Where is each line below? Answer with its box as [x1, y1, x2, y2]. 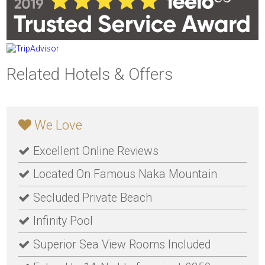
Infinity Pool [30, 214, 93, 228]
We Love [31, 117, 82, 132]
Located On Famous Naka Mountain [30, 167, 217, 182]
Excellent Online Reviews [30, 144, 159, 158]
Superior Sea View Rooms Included [30, 237, 211, 251]
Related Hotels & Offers [7, 64, 173, 84]
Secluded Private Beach [30, 190, 152, 205]
